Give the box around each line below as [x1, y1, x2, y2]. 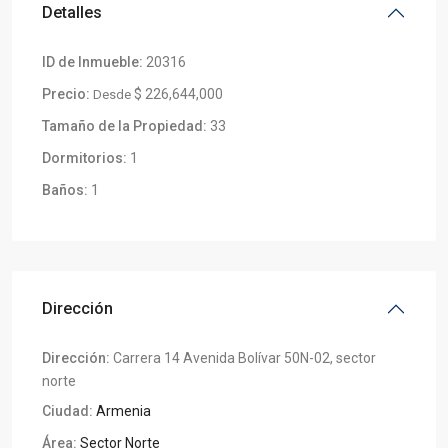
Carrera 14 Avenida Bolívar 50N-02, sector [110, 349, 376, 366]
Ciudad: [42, 402, 93, 419]
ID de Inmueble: [42, 53, 143, 70]
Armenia [96, 402, 151, 419]
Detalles [42, 2, 102, 22]
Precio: [42, 85, 90, 102]
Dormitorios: [42, 149, 127, 166]
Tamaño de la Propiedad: [42, 117, 207, 134]
